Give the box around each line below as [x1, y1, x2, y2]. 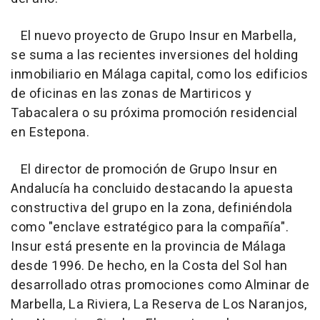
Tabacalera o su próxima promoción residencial [11, 104, 298, 124]
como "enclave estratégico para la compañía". [11, 218, 289, 238]
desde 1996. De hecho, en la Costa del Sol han [11, 256, 288, 276]
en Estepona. [11, 123, 89, 143]
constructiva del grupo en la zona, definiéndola [11, 199, 293, 219]
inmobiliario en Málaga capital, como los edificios [11, 65, 308, 85]
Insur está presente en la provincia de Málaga [11, 237, 286, 257]
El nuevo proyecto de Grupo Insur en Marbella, [11, 26, 296, 46]
